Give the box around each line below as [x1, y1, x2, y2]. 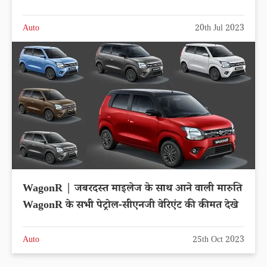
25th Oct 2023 [193, 234, 244, 248]
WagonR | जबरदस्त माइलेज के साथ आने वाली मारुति [23, 181, 242, 198]
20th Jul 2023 [195, 23, 244, 36]
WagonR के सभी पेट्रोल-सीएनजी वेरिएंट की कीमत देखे [23, 198, 238, 215]
